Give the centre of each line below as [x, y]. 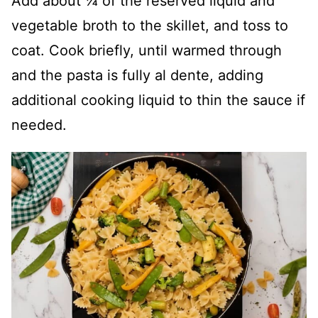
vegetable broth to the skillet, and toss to [150, 26]
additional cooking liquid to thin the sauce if [158, 100]
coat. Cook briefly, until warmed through [147, 51]
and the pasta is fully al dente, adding [137, 76]
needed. [39, 125]
